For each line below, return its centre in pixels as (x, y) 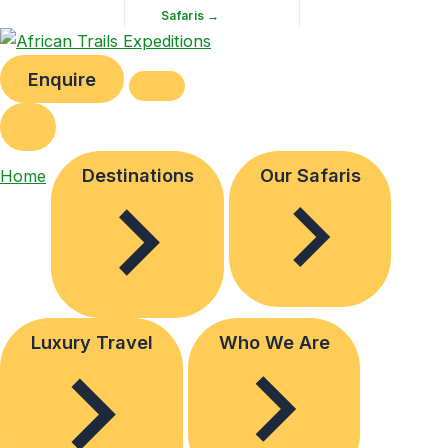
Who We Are (274, 341)
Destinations (137, 174)
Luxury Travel (91, 341)
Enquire (62, 78)
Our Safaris (310, 174)
